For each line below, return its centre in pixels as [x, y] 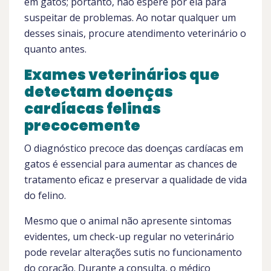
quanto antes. [55, 49]
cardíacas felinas [93, 109]
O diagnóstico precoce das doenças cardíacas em [134, 148]
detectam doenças [99, 92]
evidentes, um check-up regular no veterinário [129, 237]
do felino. [45, 195]
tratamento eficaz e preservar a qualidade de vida [135, 180]
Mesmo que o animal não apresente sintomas [128, 221]
